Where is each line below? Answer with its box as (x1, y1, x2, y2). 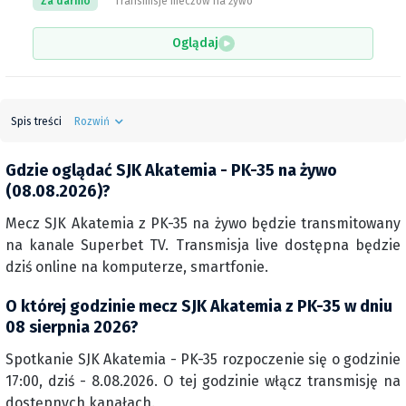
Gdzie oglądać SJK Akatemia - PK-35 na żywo (5, 160, 337, 180)
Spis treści (11, 115, 62, 128)
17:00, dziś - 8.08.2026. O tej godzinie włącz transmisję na (5, 372, 401, 390)
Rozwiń (74, 115, 110, 128)
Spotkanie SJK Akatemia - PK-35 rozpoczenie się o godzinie (5, 351, 401, 368)
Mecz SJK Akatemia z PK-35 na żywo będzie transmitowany (5, 215, 401, 232)
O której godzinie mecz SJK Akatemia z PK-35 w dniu (5, 296, 392, 316)
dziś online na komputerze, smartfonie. (5, 258, 268, 275)
